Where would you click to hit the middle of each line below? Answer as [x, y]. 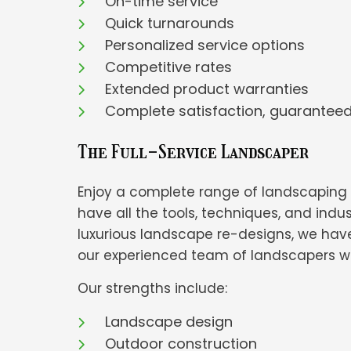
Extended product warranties [207, 89]
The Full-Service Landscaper [194, 151]
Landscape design [169, 321]
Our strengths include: [153, 288]
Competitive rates [169, 67]
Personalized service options [205, 45]
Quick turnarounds [170, 23]
